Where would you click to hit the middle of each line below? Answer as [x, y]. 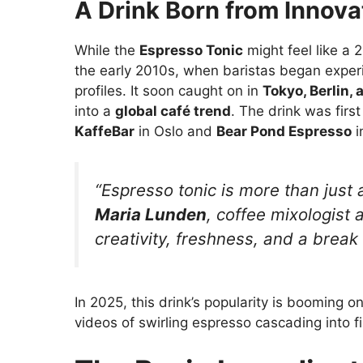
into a [95, 111]
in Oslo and [175, 131]
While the [107, 50]
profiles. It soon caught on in [169, 90]
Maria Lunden [151, 215]
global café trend [173, 111]
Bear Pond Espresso [284, 131]
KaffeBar [105, 131]
